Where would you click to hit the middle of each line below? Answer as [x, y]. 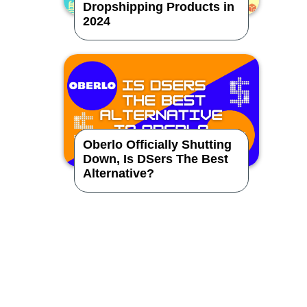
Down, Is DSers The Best [155, 159]
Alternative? [118, 173]
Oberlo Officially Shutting [157, 144]
